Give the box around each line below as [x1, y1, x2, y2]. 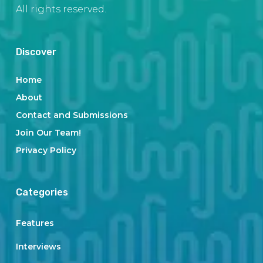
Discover [15, 46, 56, 58]
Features [15, 218, 54, 228]
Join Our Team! [15, 127, 81, 138]
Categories [15, 187, 68, 198]
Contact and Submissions [15, 110, 128, 120]
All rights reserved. [15, 4, 106, 15]
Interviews [15, 241, 61, 252]
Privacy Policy [15, 145, 76, 156]
